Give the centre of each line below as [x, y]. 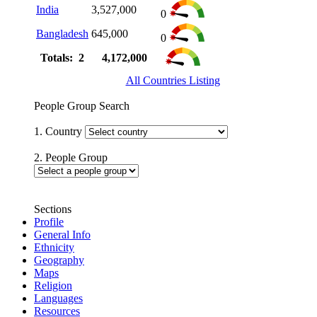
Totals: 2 [62, 57]
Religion [53, 285]
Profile [49, 221]
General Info [62, 234]
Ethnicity [54, 247]
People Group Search [82, 105]
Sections [53, 209]
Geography [59, 260]
